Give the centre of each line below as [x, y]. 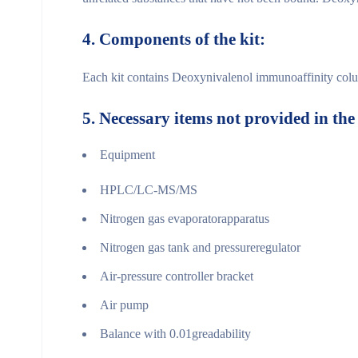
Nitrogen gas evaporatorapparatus [185, 218]
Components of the [167, 39]
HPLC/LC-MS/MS [149, 189]
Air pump [124, 304]
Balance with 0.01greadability [175, 333]
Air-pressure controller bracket [177, 276]
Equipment [127, 154]
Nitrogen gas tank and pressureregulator [200, 247]
